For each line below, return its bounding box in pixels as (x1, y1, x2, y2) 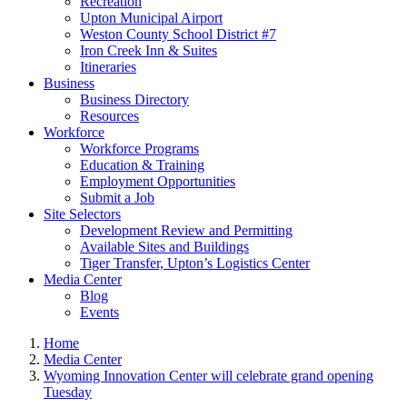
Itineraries (80, 59, 136, 74)
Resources (80, 108, 139, 124)
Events (80, 304, 119, 320)
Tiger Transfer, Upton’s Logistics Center (80, 255, 310, 271)
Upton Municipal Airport (80, 10, 223, 25)
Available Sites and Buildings (80, 239, 249, 254)
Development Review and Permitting (80, 223, 293, 238)
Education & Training (80, 157, 204, 173)
